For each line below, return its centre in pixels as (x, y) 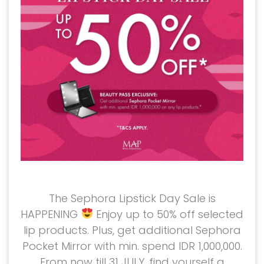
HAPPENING (51, 214)
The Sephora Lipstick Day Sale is (132, 198)
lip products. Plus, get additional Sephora (132, 230)
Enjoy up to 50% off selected (168, 214)
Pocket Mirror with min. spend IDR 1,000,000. (132, 246)
